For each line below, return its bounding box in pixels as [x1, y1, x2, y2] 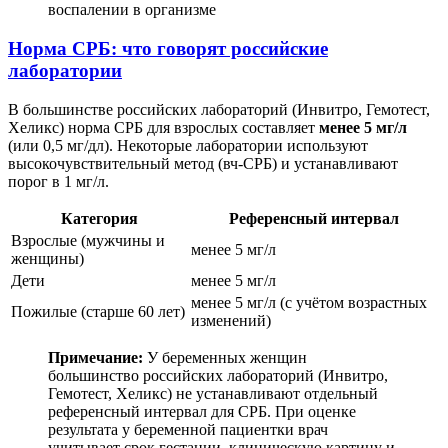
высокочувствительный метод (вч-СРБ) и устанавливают [8, 154, 398, 172]
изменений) [191, 311, 271, 329]
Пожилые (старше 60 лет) [11, 302, 185, 320]
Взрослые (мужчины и [11, 231, 165, 249]
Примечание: [48, 348, 143, 366]
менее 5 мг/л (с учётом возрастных [191, 293, 427, 311]
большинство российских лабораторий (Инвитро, [48, 366, 388, 384]
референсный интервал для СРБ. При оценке [48, 402, 356, 420]
